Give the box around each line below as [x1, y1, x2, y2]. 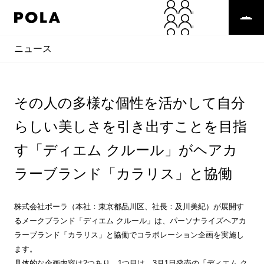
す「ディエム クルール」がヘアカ [14, 142, 237, 158]
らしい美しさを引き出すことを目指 [14, 118, 247, 134]
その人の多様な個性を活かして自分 [14, 95, 245, 111]
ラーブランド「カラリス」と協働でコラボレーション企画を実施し [14, 230, 244, 239]
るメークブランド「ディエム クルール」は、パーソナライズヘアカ [14, 216, 246, 225]
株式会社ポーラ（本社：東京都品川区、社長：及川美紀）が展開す [14, 202, 244, 211]
